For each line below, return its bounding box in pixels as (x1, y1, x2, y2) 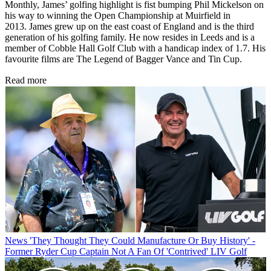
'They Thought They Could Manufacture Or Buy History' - (30, 235, 255, 246)
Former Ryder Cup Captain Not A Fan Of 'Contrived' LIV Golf (5, 246, 247, 257)
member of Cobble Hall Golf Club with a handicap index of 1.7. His (5, 43, 266, 54)
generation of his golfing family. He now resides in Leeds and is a (5, 32, 255, 43)
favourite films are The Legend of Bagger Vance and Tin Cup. (5, 54, 242, 65)
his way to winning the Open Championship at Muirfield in (5, 10, 230, 21)
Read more (5, 75, 47, 86)
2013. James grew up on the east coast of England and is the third (5, 21, 254, 32)
